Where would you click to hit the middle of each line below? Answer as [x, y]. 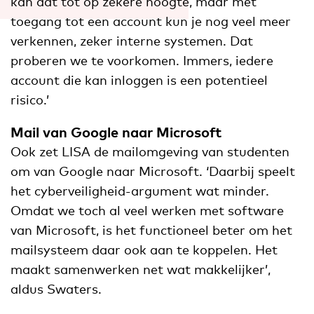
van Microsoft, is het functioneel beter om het [151, 230]
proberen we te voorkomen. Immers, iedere [142, 60]
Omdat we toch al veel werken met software [147, 210]
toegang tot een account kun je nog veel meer [151, 21]
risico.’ [30, 99]
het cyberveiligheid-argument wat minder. [140, 190]
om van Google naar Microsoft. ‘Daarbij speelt [153, 171]
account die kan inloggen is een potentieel [139, 80]
